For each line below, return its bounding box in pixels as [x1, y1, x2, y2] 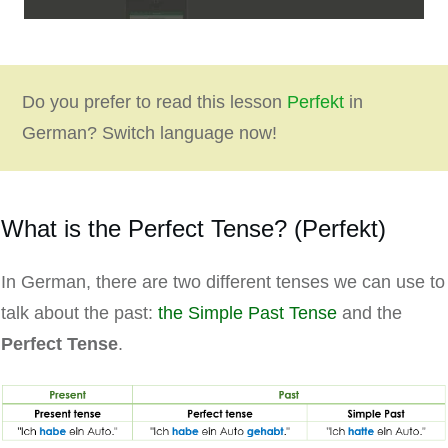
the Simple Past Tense [158, 303, 337, 324]
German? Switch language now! [22, 123, 277, 144]
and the [337, 303, 402, 324]
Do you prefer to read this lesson [22, 92, 287, 113]
